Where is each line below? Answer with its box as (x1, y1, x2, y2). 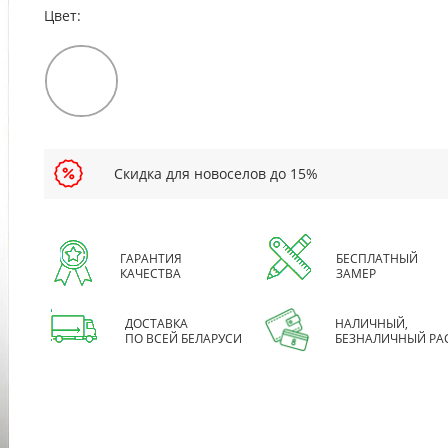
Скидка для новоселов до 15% (114, 164, 319, 184)
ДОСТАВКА (125, 315, 189, 333)
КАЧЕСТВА (120, 265, 182, 283)
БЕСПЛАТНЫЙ (336, 250, 419, 268)
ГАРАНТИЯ (120, 250, 183, 268)
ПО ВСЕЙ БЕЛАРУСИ (125, 330, 243, 348)
